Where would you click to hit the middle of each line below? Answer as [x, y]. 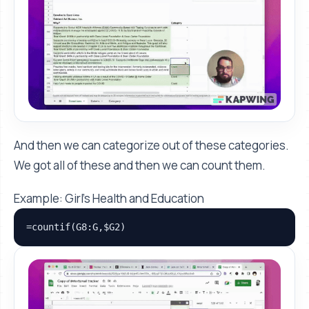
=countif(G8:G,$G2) [76, 227]
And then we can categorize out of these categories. [151, 146]
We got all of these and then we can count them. [139, 166]
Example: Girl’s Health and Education [109, 198]
